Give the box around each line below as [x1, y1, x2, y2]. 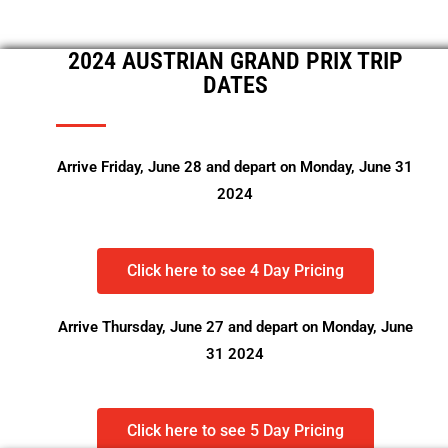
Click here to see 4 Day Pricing [126, 261, 344, 280]
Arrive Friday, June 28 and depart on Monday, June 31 [57, 158, 413, 176]
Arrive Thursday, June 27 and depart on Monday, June [57, 318, 413, 336]
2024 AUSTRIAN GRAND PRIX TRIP [67, 47, 403, 75]
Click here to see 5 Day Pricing [126, 421, 344, 440]
